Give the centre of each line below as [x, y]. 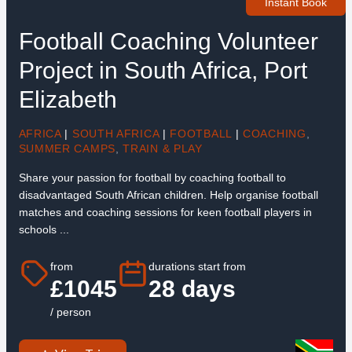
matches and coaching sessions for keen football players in [165, 213]
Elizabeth [68, 100]
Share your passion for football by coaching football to [152, 178]
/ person [70, 312]
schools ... [44, 230]
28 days [192, 288]
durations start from [197, 266]
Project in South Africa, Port [163, 71]
